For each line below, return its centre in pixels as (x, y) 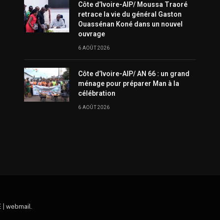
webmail (18, 206)
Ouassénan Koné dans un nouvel (130, 24)
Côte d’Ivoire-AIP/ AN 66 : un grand (134, 74)
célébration (97, 94)
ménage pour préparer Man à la (129, 84)
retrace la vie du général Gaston (130, 14)
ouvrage (92, 34)
